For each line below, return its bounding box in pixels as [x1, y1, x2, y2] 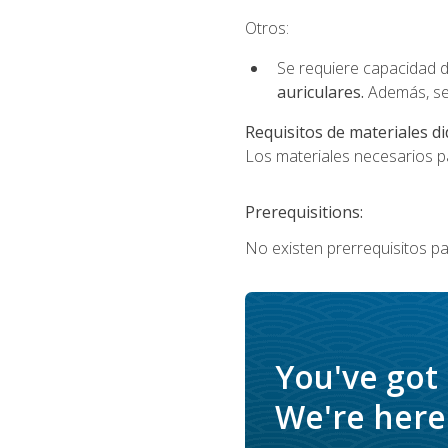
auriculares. [276, 80, 368, 103]
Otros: [244, 16, 289, 39]
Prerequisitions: [244, 201, 363, 224]
